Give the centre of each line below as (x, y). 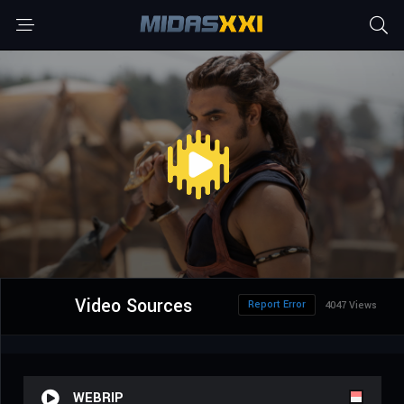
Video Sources (133, 307)
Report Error (277, 305)
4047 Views (351, 306)
